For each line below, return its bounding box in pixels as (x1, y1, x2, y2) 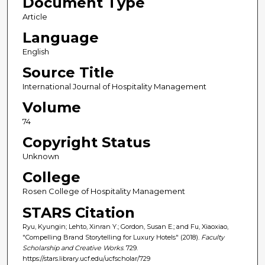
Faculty (201, 232, 224, 241)
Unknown (22, 151, 59, 161)
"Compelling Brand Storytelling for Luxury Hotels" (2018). (22, 232, 201, 241)
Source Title (22, 64, 114, 82)
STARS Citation (22, 203, 135, 221)
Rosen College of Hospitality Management (22, 186, 185, 196)
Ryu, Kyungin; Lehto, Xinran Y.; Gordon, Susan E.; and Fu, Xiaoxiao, (22, 222, 228, 231)
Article (22, 12, 47, 22)
